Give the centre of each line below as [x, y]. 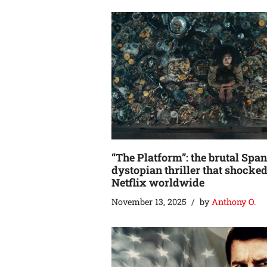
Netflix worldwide [158, 182]
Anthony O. [234, 201]
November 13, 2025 [149, 201]
